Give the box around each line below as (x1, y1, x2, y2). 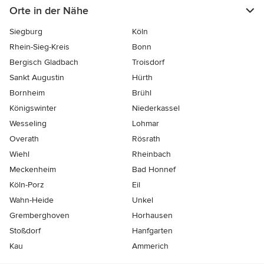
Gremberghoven (9, 210, 70, 221)
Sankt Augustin (9, 72, 64, 83)
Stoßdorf (9, 226, 41, 236)
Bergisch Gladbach (9, 57, 78, 68)
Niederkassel (132, 103, 180, 114)
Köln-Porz (9, 180, 44, 190)
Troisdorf (132, 57, 164, 68)
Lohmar (132, 118, 159, 129)
